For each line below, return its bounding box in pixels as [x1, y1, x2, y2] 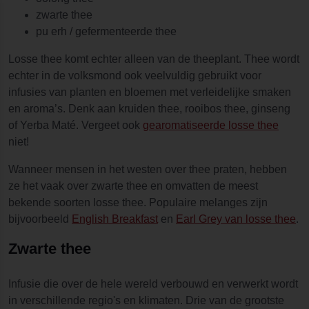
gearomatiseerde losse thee [143, 119, 279, 131]
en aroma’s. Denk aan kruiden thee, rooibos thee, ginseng [8, 102, 290, 114]
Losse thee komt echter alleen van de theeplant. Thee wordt [8, 52, 299, 65]
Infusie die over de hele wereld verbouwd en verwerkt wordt [8, 277, 298, 290]
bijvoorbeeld [8, 212, 72, 225]
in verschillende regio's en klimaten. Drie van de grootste [8, 294, 284, 306]
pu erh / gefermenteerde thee [36, 25, 177, 37]
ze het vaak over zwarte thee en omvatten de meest [8, 179, 258, 192]
